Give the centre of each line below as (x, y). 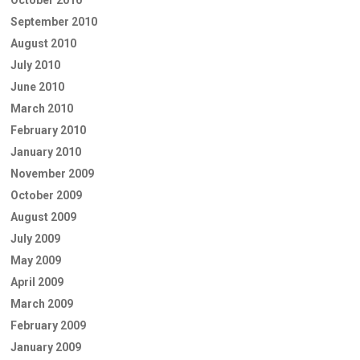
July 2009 (35, 239)
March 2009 (42, 304)
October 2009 (46, 195)
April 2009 (37, 282)
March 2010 (42, 108)
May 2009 (36, 260)
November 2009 (52, 174)
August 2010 (43, 43)
